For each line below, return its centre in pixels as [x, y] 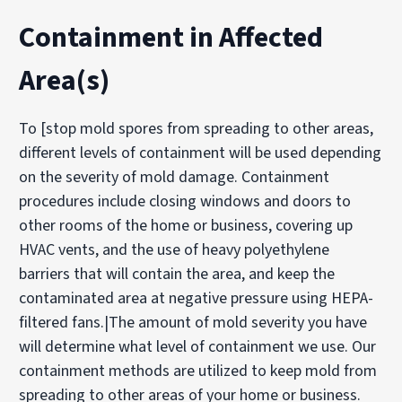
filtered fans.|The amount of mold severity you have [193, 322]
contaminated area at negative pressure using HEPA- [197, 298]
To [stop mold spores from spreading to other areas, [197, 128]
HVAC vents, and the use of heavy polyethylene [175, 249]
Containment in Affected [171, 37]
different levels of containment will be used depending [201, 153]
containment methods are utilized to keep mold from [198, 371]
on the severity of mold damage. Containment [175, 177]
